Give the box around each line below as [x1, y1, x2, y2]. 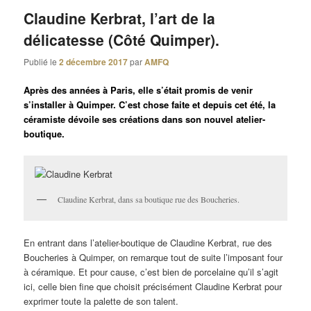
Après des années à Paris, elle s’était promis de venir [24, 83, 253, 96]
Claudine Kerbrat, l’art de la [24, 8, 216, 29]
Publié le [24, 55, 60, 67]
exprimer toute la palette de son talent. [24, 294, 179, 308]
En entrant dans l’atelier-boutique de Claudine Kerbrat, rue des [24, 236, 273, 250]
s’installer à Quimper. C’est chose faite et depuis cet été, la [24, 97, 276, 111]
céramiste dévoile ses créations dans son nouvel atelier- [24, 112, 266, 126]
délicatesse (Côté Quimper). [24, 29, 220, 51]
